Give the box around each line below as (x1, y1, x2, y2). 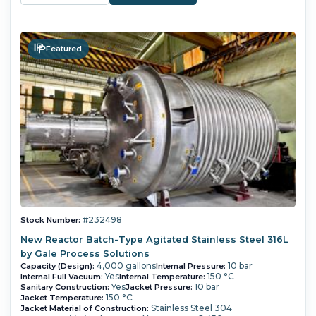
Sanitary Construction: (20, 282, 109, 293)
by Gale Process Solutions (20, 248, 150, 260)
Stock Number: (20, 214, 80, 225)
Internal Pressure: (155, 261, 226, 272)
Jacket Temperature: (20, 293, 104, 303)
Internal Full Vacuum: (20, 272, 103, 282)
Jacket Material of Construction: (20, 303, 149, 314)
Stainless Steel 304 (150, 303, 232, 314)
